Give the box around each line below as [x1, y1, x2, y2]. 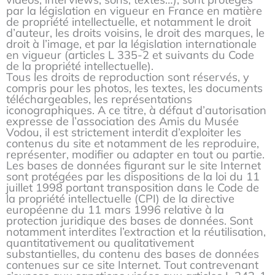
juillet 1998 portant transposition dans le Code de [6, 180, 259, 195]
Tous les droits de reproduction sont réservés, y [6, 70, 249, 85]
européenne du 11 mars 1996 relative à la [6, 203, 224, 217]
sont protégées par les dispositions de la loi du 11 [6, 169, 260, 184]
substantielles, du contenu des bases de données [6, 247, 259, 261]
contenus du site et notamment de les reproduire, [6, 136, 259, 151]
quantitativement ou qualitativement [6, 236, 194, 250]
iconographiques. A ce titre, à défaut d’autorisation [6, 103, 266, 118]
